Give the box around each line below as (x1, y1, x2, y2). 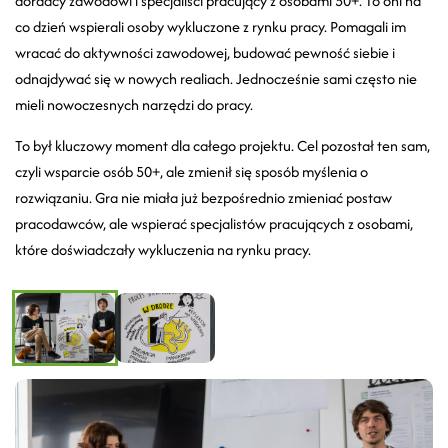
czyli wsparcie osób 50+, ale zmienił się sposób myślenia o (15, 161, 368, 183)
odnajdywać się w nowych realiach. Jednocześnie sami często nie (15, 68, 417, 90)
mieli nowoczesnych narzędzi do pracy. (15, 94, 253, 116)
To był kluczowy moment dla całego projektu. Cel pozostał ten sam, (15, 135, 430, 157)
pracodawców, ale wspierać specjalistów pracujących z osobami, (15, 213, 413, 235)
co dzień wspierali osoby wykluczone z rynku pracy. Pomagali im (15, 16, 406, 38)
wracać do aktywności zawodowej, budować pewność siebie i (15, 42, 395, 64)
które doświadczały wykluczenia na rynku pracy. (15, 239, 311, 261)
